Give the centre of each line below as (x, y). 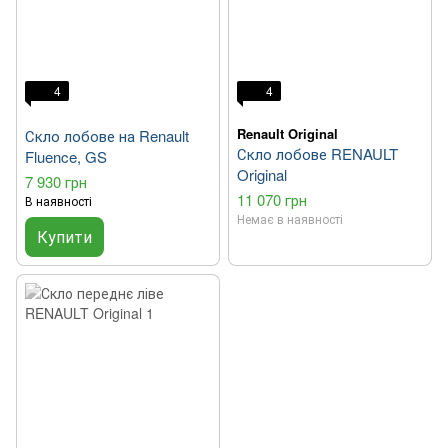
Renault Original (287, 134)
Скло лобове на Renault (107, 136)
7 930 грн (56, 182)
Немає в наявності (290, 219)
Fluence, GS (66, 157)
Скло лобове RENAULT (317, 154)
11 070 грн (272, 200)
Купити (64, 237)
